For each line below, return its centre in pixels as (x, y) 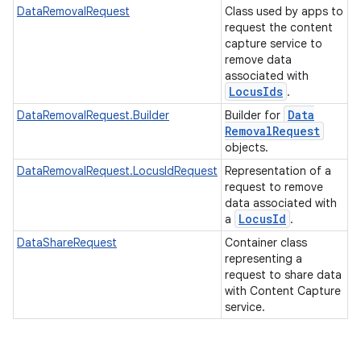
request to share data (283, 275)
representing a (263, 259)
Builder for (254, 115)
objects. (248, 147)
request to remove (274, 187)
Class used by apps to (284, 11)
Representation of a (278, 171)
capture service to (274, 44)
